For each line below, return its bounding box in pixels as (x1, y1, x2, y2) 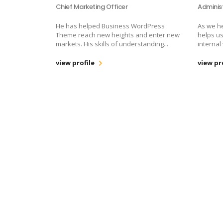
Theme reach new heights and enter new (56, 30, 180, 39)
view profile (56, 58, 95, 67)
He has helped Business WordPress (56, 21, 165, 30)
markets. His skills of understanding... (56, 39, 168, 48)
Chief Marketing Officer (56, 1, 128, 11)
